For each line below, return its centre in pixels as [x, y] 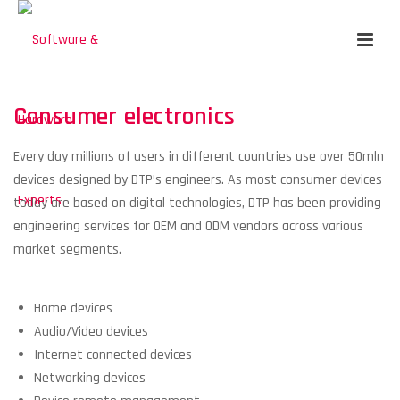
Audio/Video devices [91, 332]
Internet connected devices [112, 355]
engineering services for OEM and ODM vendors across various [188, 226]
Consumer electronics [124, 117]
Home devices [73, 308]
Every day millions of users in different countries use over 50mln [199, 157]
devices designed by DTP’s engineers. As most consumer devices [198, 180]
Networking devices [89, 378]
